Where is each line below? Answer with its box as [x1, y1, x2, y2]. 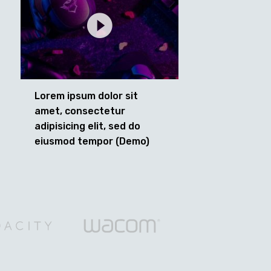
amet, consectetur [34, 105, 125, 117]
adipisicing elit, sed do [34, 120, 140, 132]
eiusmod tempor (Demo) [34, 135, 149, 147]
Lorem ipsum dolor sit [34, 90, 138, 102]
